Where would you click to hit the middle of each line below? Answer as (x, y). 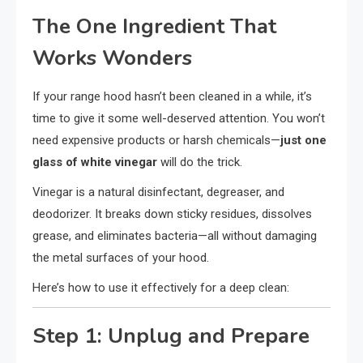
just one (303, 140)
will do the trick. (200, 162)
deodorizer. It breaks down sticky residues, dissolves (172, 214)
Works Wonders (112, 58)
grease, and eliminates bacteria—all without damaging (175, 235)
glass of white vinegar (95, 162)
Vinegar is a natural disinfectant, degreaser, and (158, 192)
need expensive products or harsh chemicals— (156, 140)
